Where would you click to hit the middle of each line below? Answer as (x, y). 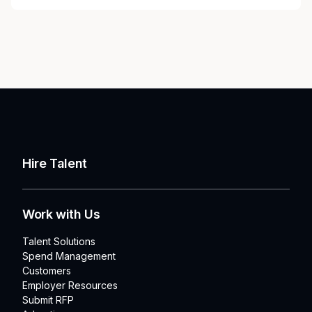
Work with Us (61, 214)
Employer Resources (70, 286)
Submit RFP (48, 300)
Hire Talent (55, 164)
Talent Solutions (59, 242)
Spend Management (69, 256)
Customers (47, 271)
